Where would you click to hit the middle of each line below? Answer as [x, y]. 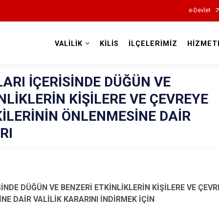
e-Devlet [199, 10]
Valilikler [109, 55]
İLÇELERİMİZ [153, 44]
